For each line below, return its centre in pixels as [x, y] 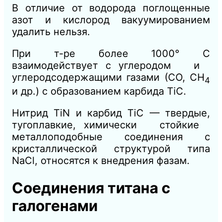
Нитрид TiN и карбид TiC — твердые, [111, 113]
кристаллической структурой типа [111, 148]
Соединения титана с [91, 188]
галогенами [55, 205]
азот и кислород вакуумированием [111, 20]
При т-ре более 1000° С [111, 53]
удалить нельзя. [51, 31]
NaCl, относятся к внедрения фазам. [101, 160]
